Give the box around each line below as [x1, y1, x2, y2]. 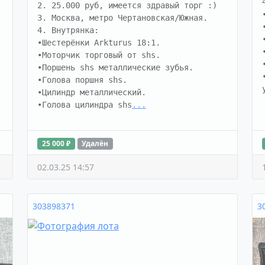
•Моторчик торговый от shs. [37, 50, 160, 60]
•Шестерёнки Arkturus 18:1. [37, 38, 160, 48]
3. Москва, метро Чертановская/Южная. [37, 13, 208, 23]
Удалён [82, 138, 109, 149]
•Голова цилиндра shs [37, 100, 132, 110]
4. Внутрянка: [37, 25, 99, 35]
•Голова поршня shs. [37, 75, 127, 85]
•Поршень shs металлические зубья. [37, 63, 193, 73]
